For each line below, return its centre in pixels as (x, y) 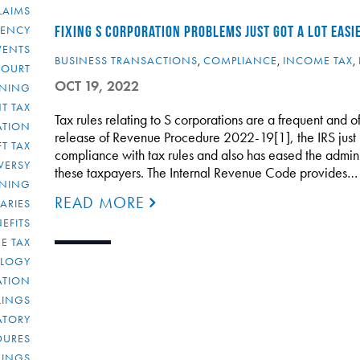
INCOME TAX (317, 60)
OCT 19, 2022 (96, 86)
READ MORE (102, 202)
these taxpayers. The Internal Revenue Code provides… (206, 172)
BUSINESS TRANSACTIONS (126, 60)
